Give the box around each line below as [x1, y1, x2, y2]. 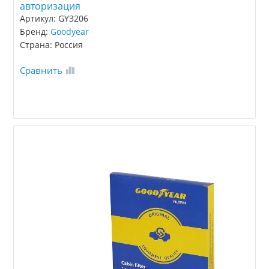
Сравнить [20, 64, 63, 76]
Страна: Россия [20, 38, 83, 50]
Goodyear [50, 25, 89, 37]
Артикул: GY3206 [20, 12, 89, 24]
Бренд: [20, 25, 51, 37]
